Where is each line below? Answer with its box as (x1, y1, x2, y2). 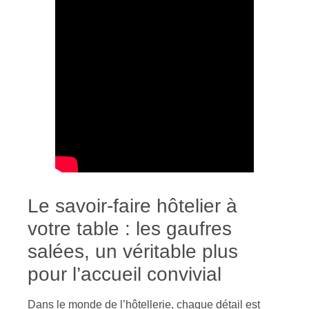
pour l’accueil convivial (28, 263, 221, 286)
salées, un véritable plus (28, 241, 238, 263)
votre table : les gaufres (28, 218, 232, 240)
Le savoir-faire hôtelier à (28, 195, 237, 217)
